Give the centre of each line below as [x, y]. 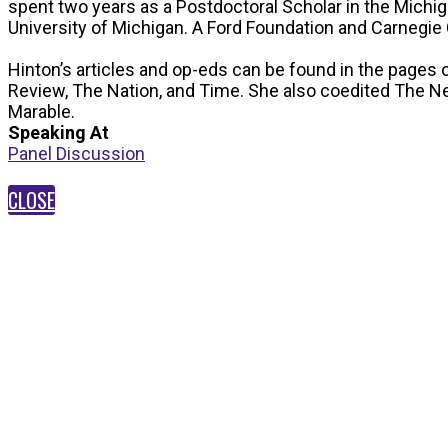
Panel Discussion [76, 153]
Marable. [41, 111]
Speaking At [58, 132]
